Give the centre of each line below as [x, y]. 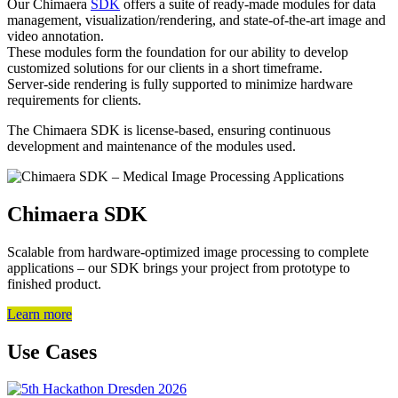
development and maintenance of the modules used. [151, 146]
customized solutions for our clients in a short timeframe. [167, 68]
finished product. [54, 283]
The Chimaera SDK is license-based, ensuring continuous [169, 130]
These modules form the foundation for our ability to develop [178, 52]
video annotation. [57, 36]
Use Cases [52, 351]
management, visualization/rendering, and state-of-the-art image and [196, 20]
